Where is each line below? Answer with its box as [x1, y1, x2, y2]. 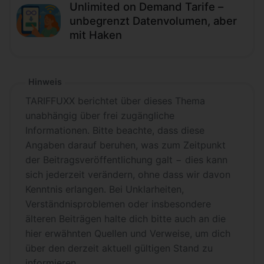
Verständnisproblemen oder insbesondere [25, 197, 211, 210]
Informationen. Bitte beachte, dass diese [25, 124, 204, 136]
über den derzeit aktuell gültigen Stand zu [25, 242, 213, 254]
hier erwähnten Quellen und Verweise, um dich [25, 227, 230, 239]
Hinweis [28, 76, 62, 87]
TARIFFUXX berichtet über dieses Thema [25, 94, 205, 107]
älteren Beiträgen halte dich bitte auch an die [25, 212, 226, 225]
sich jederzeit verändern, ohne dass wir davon [25, 168, 230, 180]
